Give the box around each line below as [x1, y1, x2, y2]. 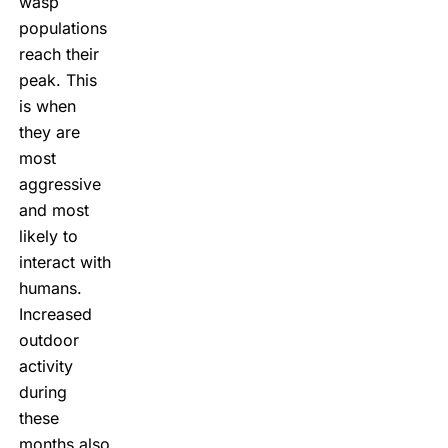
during [18, 381, 67, 402]
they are [18, 121, 80, 142]
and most [18, 199, 89, 220]
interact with [18, 251, 111, 272]
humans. [18, 277, 82, 298]
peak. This [18, 69, 97, 90]
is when [18, 95, 76, 116]
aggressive [18, 173, 101, 194]
